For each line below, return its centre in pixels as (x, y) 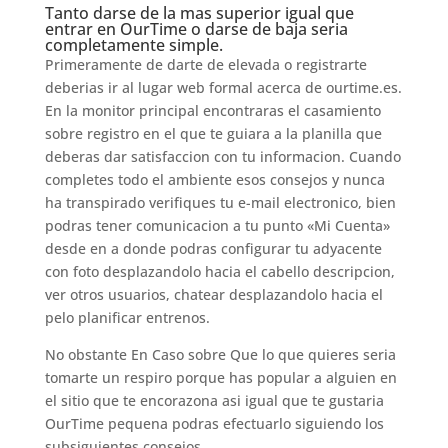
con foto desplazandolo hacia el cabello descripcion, (219, 271)
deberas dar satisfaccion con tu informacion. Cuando (222, 156)
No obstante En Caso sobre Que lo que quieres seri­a (220, 354)
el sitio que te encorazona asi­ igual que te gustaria (214, 400)
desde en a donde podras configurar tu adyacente (213, 248)
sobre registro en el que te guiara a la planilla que (213, 133)
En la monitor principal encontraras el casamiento (212, 110)
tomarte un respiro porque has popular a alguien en (220, 377)
